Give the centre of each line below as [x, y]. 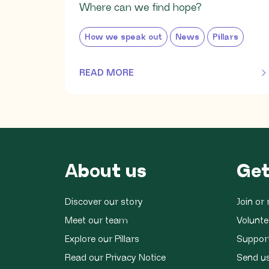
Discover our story [104, 202]
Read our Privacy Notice [115, 258]
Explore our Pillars [102, 239]
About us [106, 172]
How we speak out [123, 37]
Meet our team [96, 220]
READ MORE [107, 73]
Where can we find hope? [141, 8]
